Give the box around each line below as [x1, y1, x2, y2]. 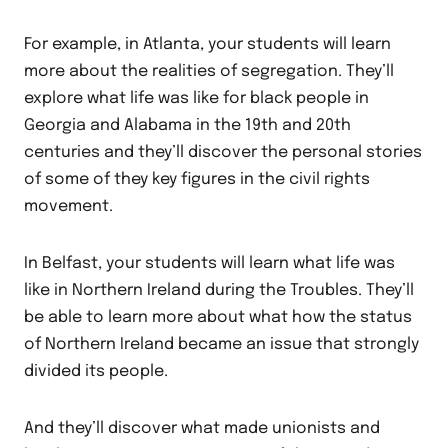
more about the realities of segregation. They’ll [24, 63, 394, 80]
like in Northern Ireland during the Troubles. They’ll [24, 282, 414, 299]
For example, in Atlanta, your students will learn [24, 36, 391, 53]
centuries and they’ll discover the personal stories [24, 144, 422, 161]
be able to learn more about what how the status [24, 309, 412, 326]
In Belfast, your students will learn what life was [24, 255, 395, 272]
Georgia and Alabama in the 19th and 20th [24, 117, 351, 134]
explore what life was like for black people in [24, 90, 369, 107]
